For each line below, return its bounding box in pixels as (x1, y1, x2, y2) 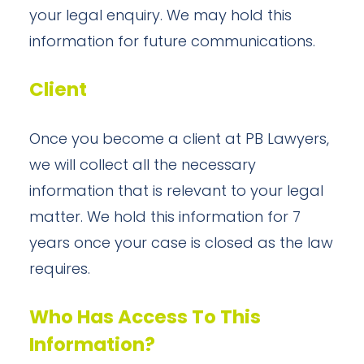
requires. (29, 262, 90, 278)
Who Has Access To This (29, 310, 261, 328)
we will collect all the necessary (29, 158, 256, 174)
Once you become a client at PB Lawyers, (29, 132, 329, 148)
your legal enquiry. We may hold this (29, 9, 292, 24)
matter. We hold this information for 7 (29, 210, 301, 226)
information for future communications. (29, 35, 315, 50)
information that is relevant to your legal (29, 184, 323, 200)
